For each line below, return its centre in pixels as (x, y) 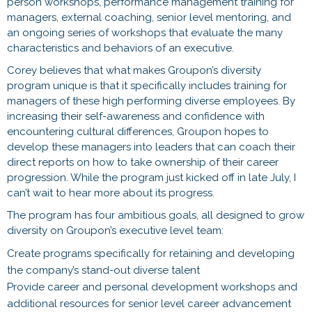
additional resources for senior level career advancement (149, 303)
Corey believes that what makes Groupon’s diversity (134, 70)
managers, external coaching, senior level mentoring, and (149, 17)
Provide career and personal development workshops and (152, 287)
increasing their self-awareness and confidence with (136, 116)
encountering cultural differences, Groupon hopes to (138, 131)
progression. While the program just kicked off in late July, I (151, 177)
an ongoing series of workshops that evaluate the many (145, 32)
